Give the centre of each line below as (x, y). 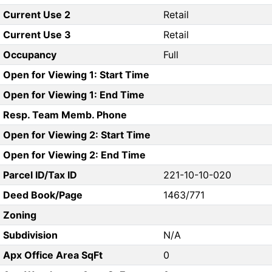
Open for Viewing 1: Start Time (76, 75)
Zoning (19, 215)
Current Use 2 (36, 15)
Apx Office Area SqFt (53, 255)
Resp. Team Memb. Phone (65, 115)
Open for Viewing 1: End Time (73, 95)
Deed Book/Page (42, 195)
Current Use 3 (37, 35)
